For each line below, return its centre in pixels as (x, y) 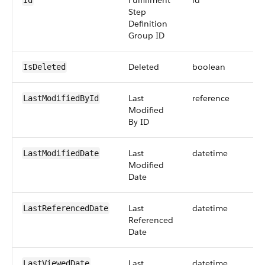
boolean (209, 67)
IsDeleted (44, 67)
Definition (148, 24)
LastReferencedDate (66, 208)
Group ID (146, 35)
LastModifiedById (61, 98)
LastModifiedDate (61, 153)
